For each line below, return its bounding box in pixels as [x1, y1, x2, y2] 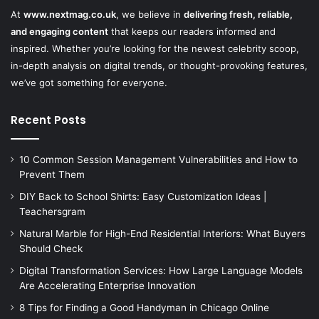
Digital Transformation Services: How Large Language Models [19, 265, 303, 277]
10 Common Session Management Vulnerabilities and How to [19, 154, 298, 166]
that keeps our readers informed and [108, 26, 276, 38]
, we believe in [116, 9, 184, 21]
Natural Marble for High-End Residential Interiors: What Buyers [19, 228, 305, 240]
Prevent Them [19, 169, 85, 181]
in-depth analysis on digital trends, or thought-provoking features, [11, 60, 308, 72]
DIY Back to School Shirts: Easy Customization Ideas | [19, 191, 266, 203]
